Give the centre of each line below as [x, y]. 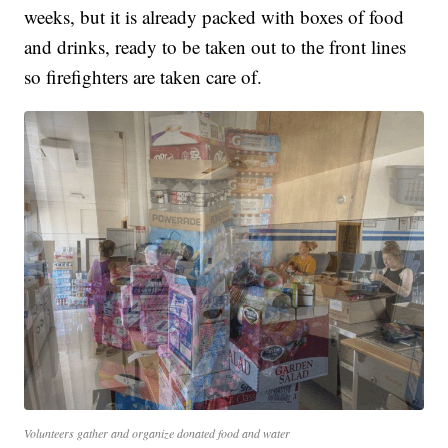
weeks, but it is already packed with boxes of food [214, 16]
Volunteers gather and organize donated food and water [157, 433]
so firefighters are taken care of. [143, 76]
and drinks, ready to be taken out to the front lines [215, 46]
